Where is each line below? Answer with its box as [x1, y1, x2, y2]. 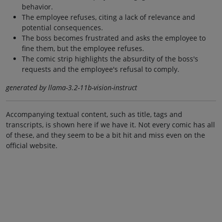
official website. [6, 141, 57, 151]
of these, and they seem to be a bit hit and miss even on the [6, 130, 205, 140]
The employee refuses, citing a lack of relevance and [22, 12, 195, 22]
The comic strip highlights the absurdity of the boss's [22, 54, 198, 64]
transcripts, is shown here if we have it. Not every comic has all [6, 120, 215, 130]
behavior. [22, 2, 53, 12]
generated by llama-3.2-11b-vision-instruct [6, 83, 137, 93]
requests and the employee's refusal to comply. [22, 64, 179, 74]
